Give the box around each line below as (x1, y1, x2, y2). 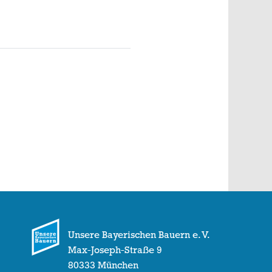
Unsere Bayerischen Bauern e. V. (68, 229, 210, 240)
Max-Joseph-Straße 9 (68, 245, 162, 256)
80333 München (68, 260, 138, 271)
